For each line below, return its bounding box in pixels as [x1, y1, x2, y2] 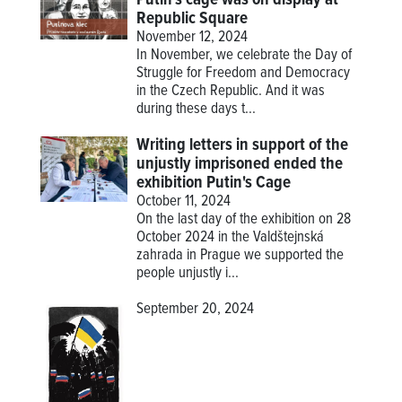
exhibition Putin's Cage [136, 171, 292, 194]
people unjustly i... [136, 263, 240, 284]
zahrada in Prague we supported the [136, 245, 345, 266]
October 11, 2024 [136, 191, 232, 212]
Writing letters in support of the [136, 134, 349, 156]
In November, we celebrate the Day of [136, 45, 353, 66]
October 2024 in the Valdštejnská [136, 227, 325, 248]
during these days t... [136, 99, 257, 119]
